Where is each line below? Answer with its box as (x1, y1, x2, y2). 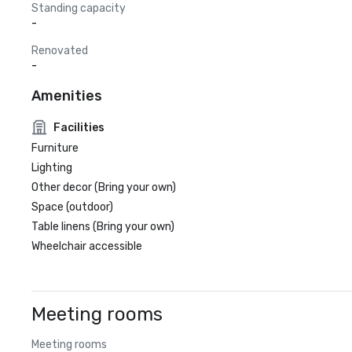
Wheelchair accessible (31, 240, 142, 253)
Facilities (53, 120, 104, 134)
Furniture (31, 141, 79, 155)
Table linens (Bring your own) (31, 220, 174, 233)
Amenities (31, 87, 102, 104)
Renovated (31, 44, 88, 57)
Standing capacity (31, 2, 126, 15)
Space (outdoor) (31, 200, 113, 214)
